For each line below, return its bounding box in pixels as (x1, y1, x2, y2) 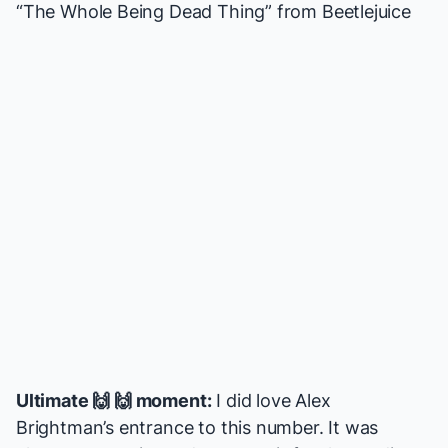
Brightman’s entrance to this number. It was (16, 417, 379, 439)
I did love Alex (211, 390, 331, 412)
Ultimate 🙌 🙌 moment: (16, 390, 212, 412)
